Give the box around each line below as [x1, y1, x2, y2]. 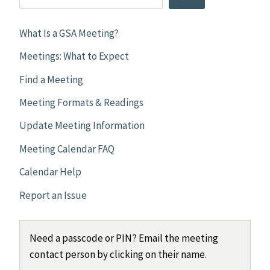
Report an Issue [19, 188, 87, 202]
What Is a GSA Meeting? [19, 26, 119, 40]
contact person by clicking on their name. [30, 247, 207, 261]
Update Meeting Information [19, 119, 145, 133]
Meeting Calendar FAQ [19, 142, 115, 155]
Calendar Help [19, 165, 81, 179]
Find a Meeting [19, 72, 83, 86]
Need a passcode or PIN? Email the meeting [30, 231, 218, 245]
